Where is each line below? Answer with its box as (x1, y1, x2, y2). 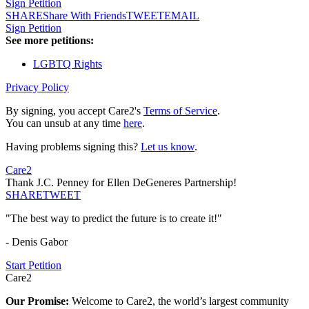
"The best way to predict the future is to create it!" (6, 212, 222, 225)
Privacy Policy (6, 81, 69, 94)
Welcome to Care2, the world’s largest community (72, 295, 289, 308)
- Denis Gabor (6, 236, 68, 248)
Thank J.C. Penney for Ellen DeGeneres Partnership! (6, 177, 237, 189)
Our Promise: (6, 295, 72, 308)
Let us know (141, 141, 195, 153)
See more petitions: (6, 34, 94, 47)
